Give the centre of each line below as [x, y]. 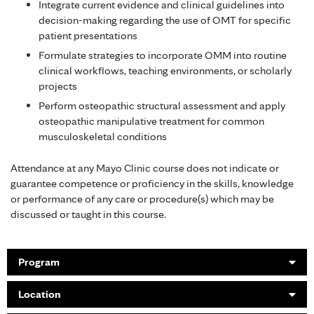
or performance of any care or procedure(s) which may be [142, 198]
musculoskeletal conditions [103, 137]
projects [58, 86]
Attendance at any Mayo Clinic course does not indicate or [145, 168]
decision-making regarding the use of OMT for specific [165, 20]
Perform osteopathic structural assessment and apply [162, 106]
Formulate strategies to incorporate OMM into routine [163, 55]
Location [40, 294]
